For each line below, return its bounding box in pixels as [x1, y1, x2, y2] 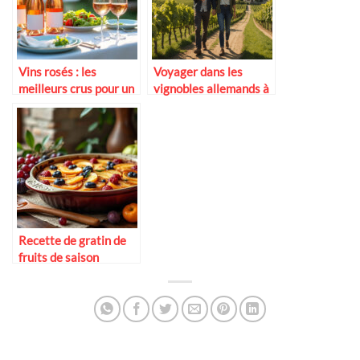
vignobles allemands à [153, 80, 269, 96]
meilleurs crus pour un [18, 80, 134, 96]
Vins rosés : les [18, 63, 96, 79]
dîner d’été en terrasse [18, 97, 137, 112]
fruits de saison [18, 249, 99, 264]
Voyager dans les [153, 63, 243, 79]
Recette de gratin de [18, 232, 126, 247]
